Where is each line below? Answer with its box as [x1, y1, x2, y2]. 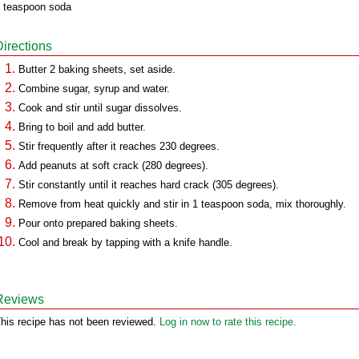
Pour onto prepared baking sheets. [18, 217, 178, 229]
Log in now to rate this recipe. [159, 316, 296, 328]
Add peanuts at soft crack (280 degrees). [18, 159, 208, 171]
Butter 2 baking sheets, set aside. [18, 63, 175, 75]
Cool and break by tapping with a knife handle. [18, 236, 232, 248]
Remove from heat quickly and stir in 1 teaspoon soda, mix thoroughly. [18, 198, 346, 210]
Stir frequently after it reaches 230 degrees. [18, 140, 220, 152]
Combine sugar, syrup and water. [18, 83, 170, 95]
